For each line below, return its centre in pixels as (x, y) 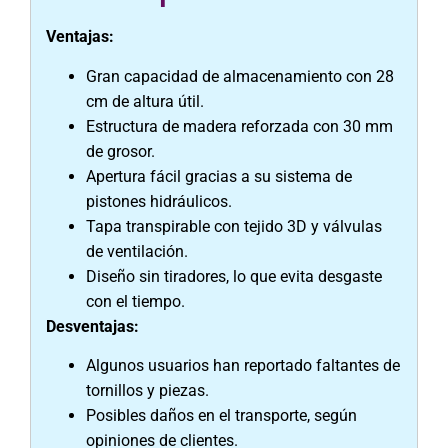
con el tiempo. (135, 301)
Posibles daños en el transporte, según (221, 416)
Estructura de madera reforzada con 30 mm (239, 126)
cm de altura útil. (145, 101)
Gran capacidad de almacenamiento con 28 (240, 76)
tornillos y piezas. (147, 391)
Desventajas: (92, 326)
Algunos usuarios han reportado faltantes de (243, 366)
